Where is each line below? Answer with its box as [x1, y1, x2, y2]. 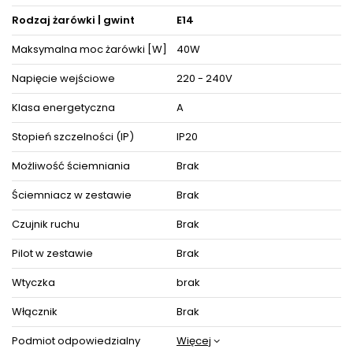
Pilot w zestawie [12, 245, 93, 261]
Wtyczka [12, 274, 55, 290]
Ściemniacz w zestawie [12, 187, 132, 203]
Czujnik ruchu [12, 216, 80, 232]
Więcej [176, 333, 211, 348]
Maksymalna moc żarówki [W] [12, 41, 167, 57]
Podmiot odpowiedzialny [12, 333, 140, 348]
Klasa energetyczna [12, 99, 115, 115]
